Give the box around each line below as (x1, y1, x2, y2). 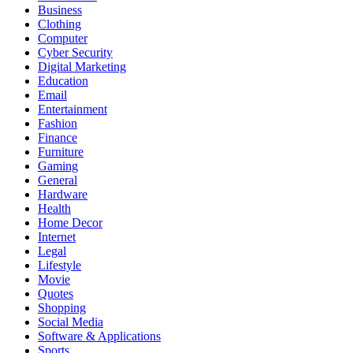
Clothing (38, 17, 81, 31)
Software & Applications (38, 329, 161, 343)
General (38, 173, 77, 187)
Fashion (38, 116, 77, 130)
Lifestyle (38, 258, 81, 272)
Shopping (38, 300, 86, 314)
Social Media (38, 314, 103, 329)
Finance (38, 130, 77, 144)
